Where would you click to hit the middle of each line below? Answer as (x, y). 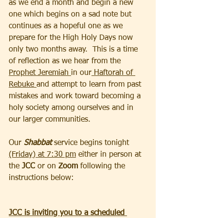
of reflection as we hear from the (66, 61)
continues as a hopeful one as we (67, 26)
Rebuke (23, 84)
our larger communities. (50, 119)
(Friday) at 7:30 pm (42, 154)
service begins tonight (93, 143)
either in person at (110, 154)
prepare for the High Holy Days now (72, 38)
